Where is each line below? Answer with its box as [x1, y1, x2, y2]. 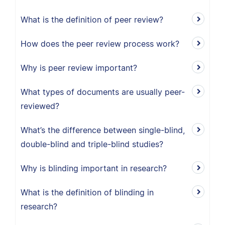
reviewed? [21, 101, 59, 111]
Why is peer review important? [21, 63, 137, 73]
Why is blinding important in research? [21, 163, 167, 173]
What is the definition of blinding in [21, 187, 154, 197]
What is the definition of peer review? [21, 15, 163, 25]
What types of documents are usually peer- [21, 87, 185, 97]
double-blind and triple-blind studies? [21, 139, 163, 149]
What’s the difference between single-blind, [21, 125, 185, 135]
